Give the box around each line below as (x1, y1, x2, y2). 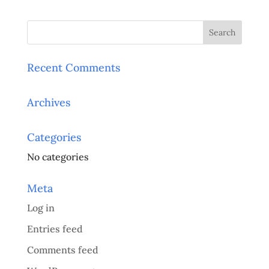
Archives (26, 95, 70, 110)
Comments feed (26, 244, 98, 256)
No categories (26, 151, 89, 163)
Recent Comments (26, 61, 120, 75)
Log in (26, 202, 55, 214)
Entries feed (26, 223, 83, 235)
